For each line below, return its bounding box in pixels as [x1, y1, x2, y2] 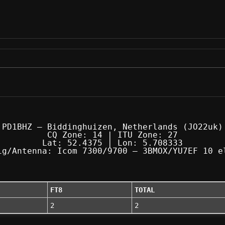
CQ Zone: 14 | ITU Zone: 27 [47, 130, 178, 140]
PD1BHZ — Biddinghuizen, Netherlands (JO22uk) [2, 122, 223, 132]
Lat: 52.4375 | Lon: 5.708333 [42, 138, 183, 148]
